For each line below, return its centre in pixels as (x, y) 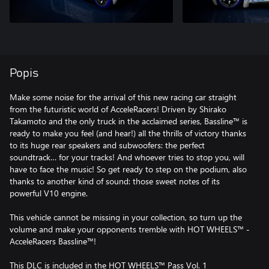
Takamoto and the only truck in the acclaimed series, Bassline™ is (128, 121)
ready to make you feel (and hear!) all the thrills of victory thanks (128, 133)
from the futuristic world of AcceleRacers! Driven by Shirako (118, 109)
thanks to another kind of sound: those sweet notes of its (115, 181)
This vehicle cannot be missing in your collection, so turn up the (126, 217)
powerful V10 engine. (49, 193)
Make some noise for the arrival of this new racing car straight (123, 97)
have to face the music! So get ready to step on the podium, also (128, 169)
